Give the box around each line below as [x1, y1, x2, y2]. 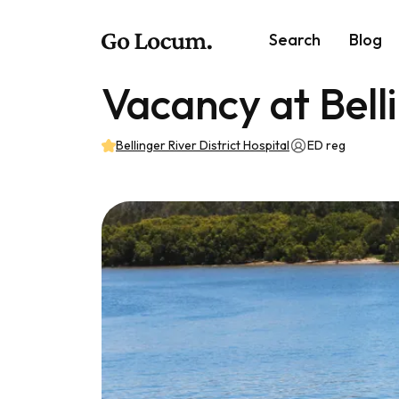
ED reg [307, 137, 346, 154]
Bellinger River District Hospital [116, 137, 289, 154]
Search [269, 28, 321, 50]
